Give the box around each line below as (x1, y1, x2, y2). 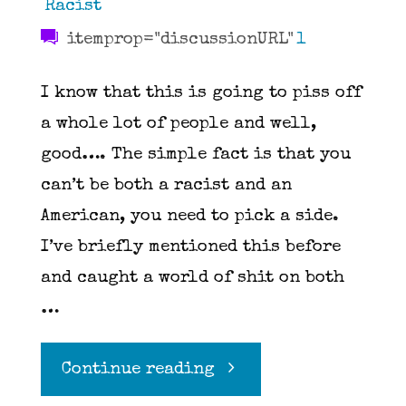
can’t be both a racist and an (40, 178, 292, 196)
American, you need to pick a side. (40, 208, 339, 227)
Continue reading (61, 362, 215, 380)
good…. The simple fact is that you (40, 147, 351, 165)
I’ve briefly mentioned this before (40, 239, 341, 257)
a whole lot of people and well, (40, 116, 316, 134)
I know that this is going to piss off (40, 85, 362, 103)
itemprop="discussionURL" (61, 31, 294, 49)
